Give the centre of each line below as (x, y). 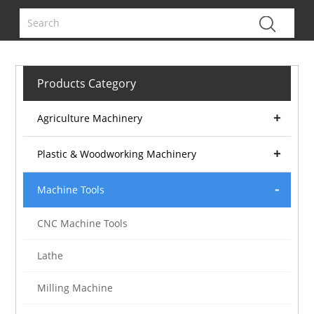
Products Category (87, 84)
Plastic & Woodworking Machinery (117, 154)
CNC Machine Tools (83, 224)
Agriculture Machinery (90, 118)
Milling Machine (75, 288)
